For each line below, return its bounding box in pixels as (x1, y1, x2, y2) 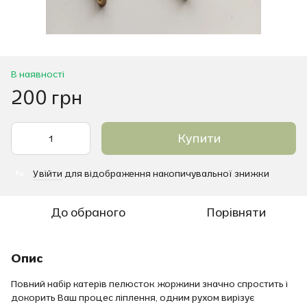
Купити (177, 130, 221, 146)
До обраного (50, 204, 125, 220)
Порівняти (206, 204, 266, 220)
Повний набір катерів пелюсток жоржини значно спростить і (11, 277, 288, 290)
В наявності (11, 67, 64, 80)
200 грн (11, 84, 82, 109)
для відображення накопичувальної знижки (62, 167, 269, 180)
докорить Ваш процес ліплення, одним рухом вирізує (11, 291, 255, 304)
